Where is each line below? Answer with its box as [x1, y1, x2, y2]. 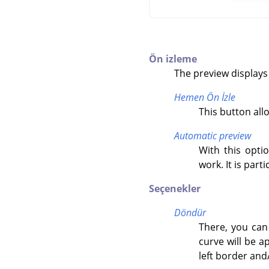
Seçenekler [149, 181, 201, 195]
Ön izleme [149, 52, 197, 65]
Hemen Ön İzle [174, 90, 235, 104]
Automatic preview [174, 128, 251, 142]
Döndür [174, 205, 206, 219]
